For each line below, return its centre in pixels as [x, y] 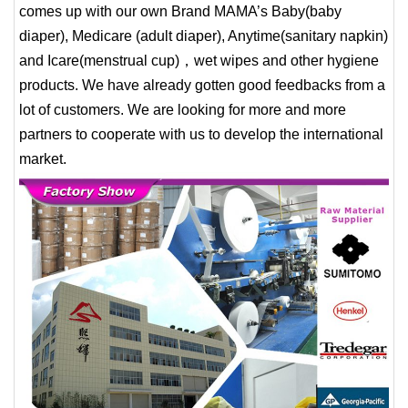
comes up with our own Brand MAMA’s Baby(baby [180, 11]
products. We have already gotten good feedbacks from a [202, 85]
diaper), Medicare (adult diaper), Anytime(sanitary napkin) [204, 36]
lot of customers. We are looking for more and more [183, 109]
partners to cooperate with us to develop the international [201, 134]
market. [43, 158]
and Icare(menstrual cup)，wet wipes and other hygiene [199, 60]
